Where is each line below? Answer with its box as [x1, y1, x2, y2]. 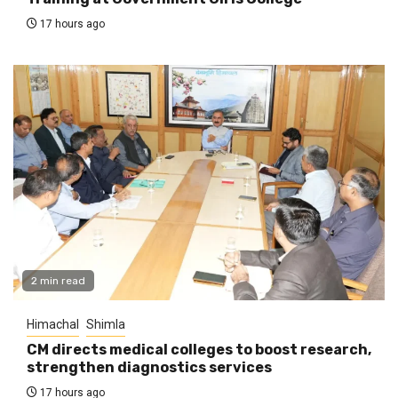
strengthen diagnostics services [27, 358, 272, 376]
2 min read [31, 274, 85, 287]
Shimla [86, 316, 125, 331]
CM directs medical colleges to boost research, [27, 340, 371, 358]
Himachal [27, 316, 79, 331]
